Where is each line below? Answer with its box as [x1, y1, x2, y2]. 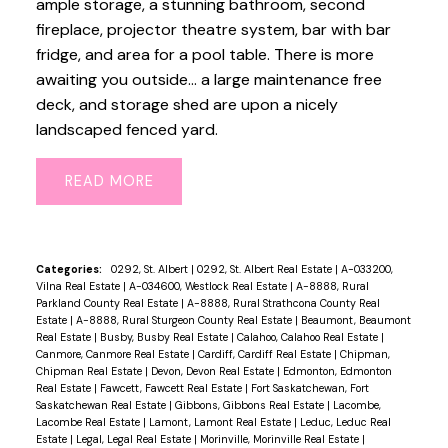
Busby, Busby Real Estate [99, 330, 231, 345]
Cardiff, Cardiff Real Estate [197, 347, 334, 362]
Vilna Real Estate [35, 279, 123, 294]
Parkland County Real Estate [35, 296, 181, 311]
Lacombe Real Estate [35, 415, 143, 430]
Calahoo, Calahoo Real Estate [236, 330, 381, 345]
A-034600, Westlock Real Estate [128, 279, 290, 294]
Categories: [35, 262, 102, 277]
